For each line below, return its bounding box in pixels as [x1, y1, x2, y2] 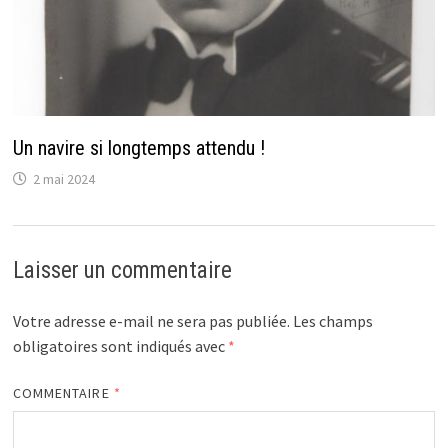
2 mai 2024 [32, 169, 95, 188]
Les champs [292, 310, 373, 331]
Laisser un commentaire [12, 256, 232, 284]
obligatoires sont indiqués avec [12, 335, 228, 356]
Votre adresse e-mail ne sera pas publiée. [12, 310, 290, 331]
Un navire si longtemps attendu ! [12, 135, 265, 160]
